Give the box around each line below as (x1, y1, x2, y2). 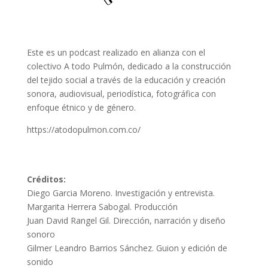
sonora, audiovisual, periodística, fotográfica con (26, 88, 216, 99)
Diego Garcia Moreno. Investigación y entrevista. (26, 187, 215, 199)
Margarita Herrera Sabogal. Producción (26, 201, 178, 212)
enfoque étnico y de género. (26, 102, 136, 113)
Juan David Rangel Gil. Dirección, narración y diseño (26, 215, 226, 226)
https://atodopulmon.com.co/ (26, 124, 143, 135)
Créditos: (26, 173, 66, 185)
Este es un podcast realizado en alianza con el (26, 47, 205, 58)
